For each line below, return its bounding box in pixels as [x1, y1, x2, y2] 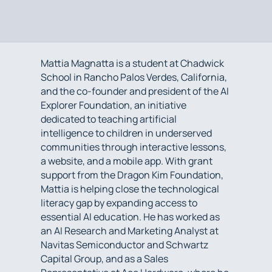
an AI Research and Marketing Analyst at [41, 223, 219, 237]
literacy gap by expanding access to [41, 195, 198, 209]
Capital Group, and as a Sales [41, 251, 169, 265]
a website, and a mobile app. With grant [41, 154, 213, 168]
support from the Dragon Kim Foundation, [41, 168, 224, 182]
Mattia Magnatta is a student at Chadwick [41, 56, 225, 70]
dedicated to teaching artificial [41, 112, 177, 126]
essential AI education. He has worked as [41, 209, 220, 223]
